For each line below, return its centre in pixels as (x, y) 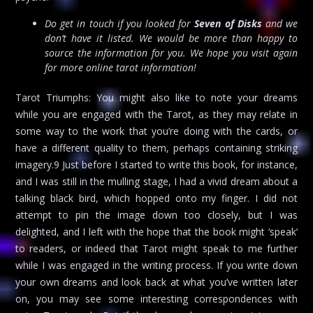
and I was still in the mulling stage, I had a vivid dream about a (156, 182)
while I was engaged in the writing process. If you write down (156, 265)
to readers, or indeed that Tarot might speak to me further (156, 249)
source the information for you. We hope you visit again (171, 53)
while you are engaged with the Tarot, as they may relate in (156, 115)
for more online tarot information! (121, 68)
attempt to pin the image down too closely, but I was (156, 215)
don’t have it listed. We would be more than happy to (171, 38)
